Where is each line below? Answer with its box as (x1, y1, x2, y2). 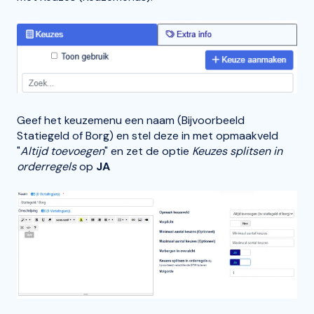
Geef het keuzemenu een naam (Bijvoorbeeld (17, 113, 245, 128)
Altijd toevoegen (20, 144, 104, 159)
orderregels (17, 159, 79, 175)
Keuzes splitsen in (192, 144, 282, 159)
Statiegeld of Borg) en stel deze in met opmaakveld (17, 128, 278, 144)
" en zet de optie (104, 144, 192, 159)
